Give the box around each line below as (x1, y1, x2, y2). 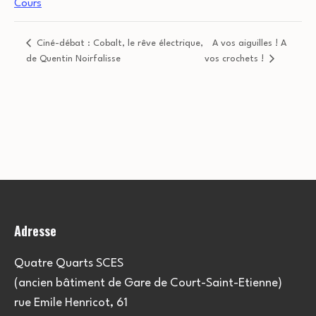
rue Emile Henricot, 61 (14, 297, 128, 310)
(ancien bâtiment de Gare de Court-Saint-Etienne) (14, 277, 282, 290)
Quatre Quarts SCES (14, 257, 123, 270)
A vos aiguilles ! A (212, 39, 286, 49)
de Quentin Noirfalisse (25, 54, 121, 64)
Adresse (14, 221, 56, 241)
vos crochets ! (204, 54, 267, 64)
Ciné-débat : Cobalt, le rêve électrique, (33, 39, 203, 49)
